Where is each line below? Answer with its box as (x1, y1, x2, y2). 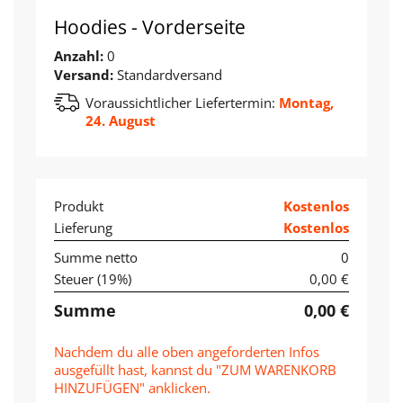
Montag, (275, 94, 334, 112)
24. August (85, 112, 156, 130)
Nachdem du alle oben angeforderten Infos (54, 343, 319, 362)
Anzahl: (54, 47, 107, 66)
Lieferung (54, 219, 112, 237)
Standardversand (117, 66, 222, 85)
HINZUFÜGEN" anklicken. (54, 379, 210, 398)
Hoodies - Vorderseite (54, 14, 246, 40)
